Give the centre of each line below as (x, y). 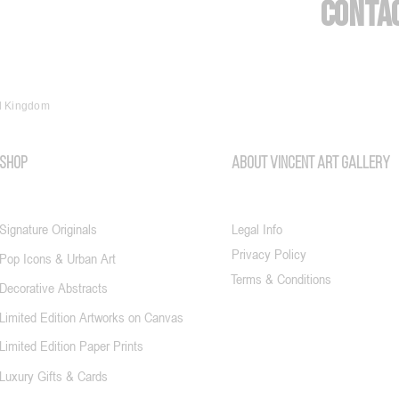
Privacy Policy (269, 254)
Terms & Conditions (281, 279)
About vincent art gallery (311, 164)
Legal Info (257, 229)
